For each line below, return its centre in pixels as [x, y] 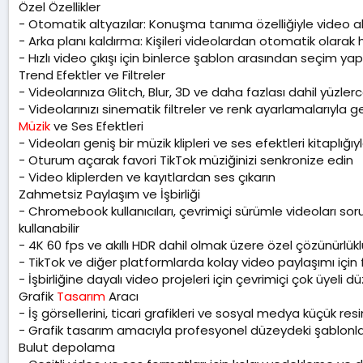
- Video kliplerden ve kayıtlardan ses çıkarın [147, 177]
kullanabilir [49, 228]
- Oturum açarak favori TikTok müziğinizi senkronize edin [186, 160]
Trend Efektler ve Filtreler [92, 75]
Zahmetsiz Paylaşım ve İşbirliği [109, 194]
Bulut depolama [67, 348]
